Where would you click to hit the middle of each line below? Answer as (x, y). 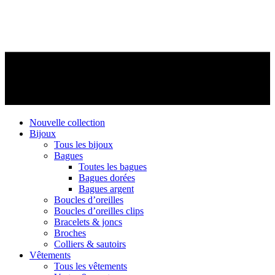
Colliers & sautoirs (90, 244)
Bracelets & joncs (88, 222)
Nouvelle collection (67, 122)
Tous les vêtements (91, 266)
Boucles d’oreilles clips (99, 211)
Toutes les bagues (113, 167)
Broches (70, 233)
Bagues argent (106, 189)
